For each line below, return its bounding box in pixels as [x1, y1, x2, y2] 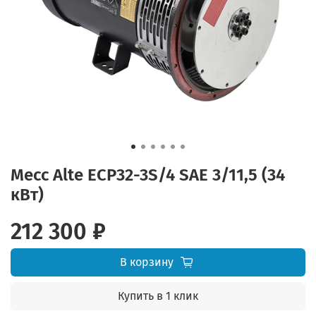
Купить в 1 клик [118, 289, 198, 303]
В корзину [119, 255, 174, 269]
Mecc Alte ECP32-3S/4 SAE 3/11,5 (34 [11, 165, 285, 186]
